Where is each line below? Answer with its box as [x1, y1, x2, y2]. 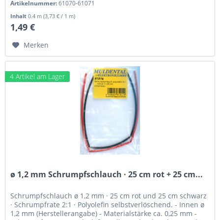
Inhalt [10, 12, 28, 20]
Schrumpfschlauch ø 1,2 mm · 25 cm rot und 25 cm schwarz [10, 191, 207, 200]
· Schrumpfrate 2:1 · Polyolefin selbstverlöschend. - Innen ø [10, 199, 205, 209]
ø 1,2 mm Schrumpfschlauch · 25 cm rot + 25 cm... [10, 168, 203, 180]
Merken [24, 40, 49, 50]
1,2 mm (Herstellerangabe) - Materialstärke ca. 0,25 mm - [10, 208, 197, 218]
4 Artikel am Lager [10, 71, 65, 81]
